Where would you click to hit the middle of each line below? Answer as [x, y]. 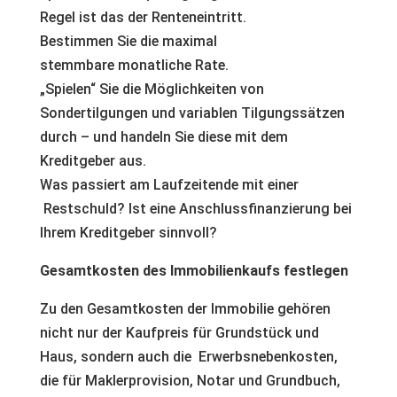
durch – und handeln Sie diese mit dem [163, 137]
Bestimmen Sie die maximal [128, 41]
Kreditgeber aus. [93, 161]
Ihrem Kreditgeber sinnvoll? [128, 233]
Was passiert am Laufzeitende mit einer [169, 185]
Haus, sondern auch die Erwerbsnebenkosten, [188, 357]
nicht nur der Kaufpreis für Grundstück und [179, 333]
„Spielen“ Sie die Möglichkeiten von [152, 89]
